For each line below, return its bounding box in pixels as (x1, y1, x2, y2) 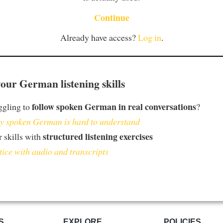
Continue (94, 10, 129, 24)
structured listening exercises (43, 129, 153, 143)
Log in (137, 31, 161, 44)
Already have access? (60, 31, 138, 44)
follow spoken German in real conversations (32, 100, 196, 113)
